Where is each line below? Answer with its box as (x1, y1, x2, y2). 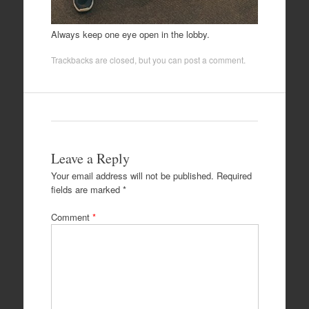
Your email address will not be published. (50, 169, 214, 183)
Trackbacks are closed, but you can (50, 54, 184, 66)
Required (216, 169, 252, 183)
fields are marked (50, 183, 123, 197)
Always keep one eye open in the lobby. (50, 27, 210, 41)
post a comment (183, 54, 243, 66)
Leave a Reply (50, 149, 130, 168)
